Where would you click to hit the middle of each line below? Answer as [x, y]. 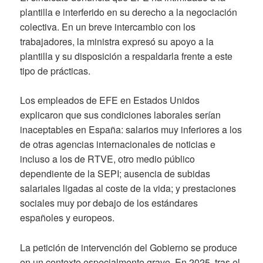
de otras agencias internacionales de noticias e [118, 144]
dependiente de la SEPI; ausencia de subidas [115, 174]
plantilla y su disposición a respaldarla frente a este [127, 56]
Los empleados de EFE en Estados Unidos [110, 100]
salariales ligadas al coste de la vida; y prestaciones [128, 188]
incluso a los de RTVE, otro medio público [108, 159]
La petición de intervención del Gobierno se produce [129, 247]
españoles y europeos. [68, 218]
